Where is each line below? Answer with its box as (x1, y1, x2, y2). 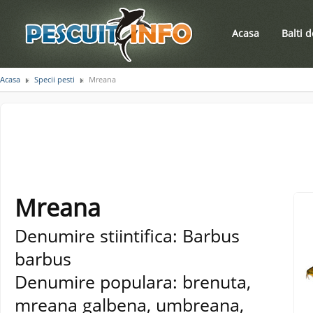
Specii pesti (34, 74, 75, 85)
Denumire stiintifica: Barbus (15, 224, 240, 247)
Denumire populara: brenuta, (15, 270, 251, 293)
